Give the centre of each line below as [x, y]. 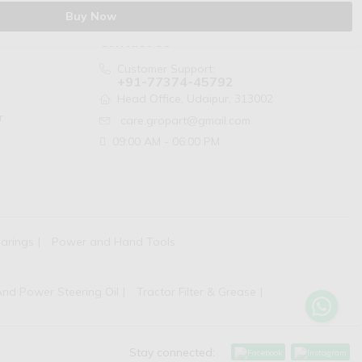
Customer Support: [166, 69]
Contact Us [135, 42]
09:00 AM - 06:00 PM [166, 141]
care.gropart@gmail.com [185, 120]
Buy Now [90, 17]
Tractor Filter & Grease [196, 292]
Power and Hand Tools [114, 242]
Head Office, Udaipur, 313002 [195, 99]
